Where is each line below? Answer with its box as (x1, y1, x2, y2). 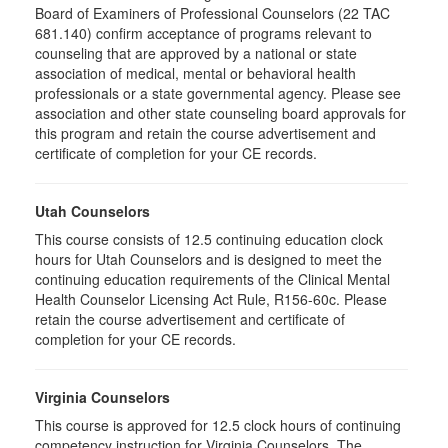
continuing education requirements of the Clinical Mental (35, 269, 390, 289)
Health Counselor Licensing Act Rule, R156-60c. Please (35, 289, 387, 309)
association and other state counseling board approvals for (35, 103, 406, 123)
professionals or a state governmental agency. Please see (35, 83, 401, 103)
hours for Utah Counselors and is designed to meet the (35, 249, 382, 269)
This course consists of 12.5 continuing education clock (35, 229, 383, 249)
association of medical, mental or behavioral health (35, 63, 356, 83)
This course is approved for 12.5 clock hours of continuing (35, 415, 401, 435)
